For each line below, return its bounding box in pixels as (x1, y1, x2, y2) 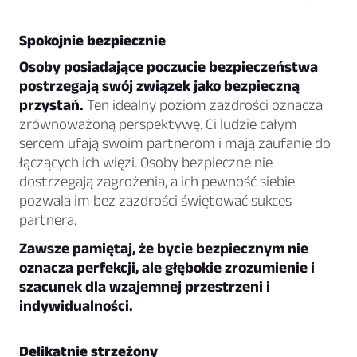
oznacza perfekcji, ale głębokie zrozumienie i (19, 259, 315, 277)
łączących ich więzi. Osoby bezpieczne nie (19, 154, 273, 171)
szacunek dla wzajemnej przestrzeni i (19, 278, 270, 296)
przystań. (19, 96, 84, 114)
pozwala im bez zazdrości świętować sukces (19, 192, 292, 210)
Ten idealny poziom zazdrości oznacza (84, 96, 323, 114)
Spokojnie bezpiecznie (19, 32, 166, 49)
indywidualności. (19, 297, 133, 315)
